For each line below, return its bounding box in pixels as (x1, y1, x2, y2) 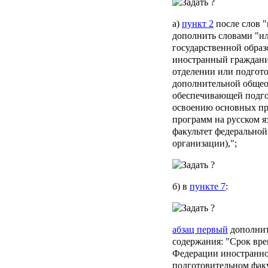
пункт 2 (182, 17, 214, 29)
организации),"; (172, 137, 237, 149)
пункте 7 (190, 180, 226, 192)
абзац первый (172, 223, 228, 235)
